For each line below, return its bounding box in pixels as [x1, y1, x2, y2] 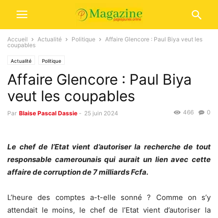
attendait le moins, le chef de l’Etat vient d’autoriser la [7, 205, 211, 215]
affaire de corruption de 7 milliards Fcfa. [7, 167, 148, 177]
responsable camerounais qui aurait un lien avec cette [7, 155, 211, 164]
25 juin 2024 [84, 109, 118, 117]
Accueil [7, 36, 28, 43]
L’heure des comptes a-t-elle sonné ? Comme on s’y [7, 193, 211, 202]
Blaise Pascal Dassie [19, 109, 77, 117]
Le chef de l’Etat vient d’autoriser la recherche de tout [7, 142, 211, 152]
